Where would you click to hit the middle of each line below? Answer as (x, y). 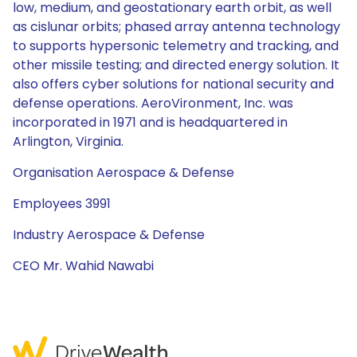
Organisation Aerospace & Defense (124, 173)
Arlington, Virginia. (68, 141)
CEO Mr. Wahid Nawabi (83, 266)
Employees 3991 (62, 204)
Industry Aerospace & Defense (109, 235)
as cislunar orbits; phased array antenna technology (177, 27)
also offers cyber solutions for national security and (173, 84)
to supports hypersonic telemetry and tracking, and (176, 46)
